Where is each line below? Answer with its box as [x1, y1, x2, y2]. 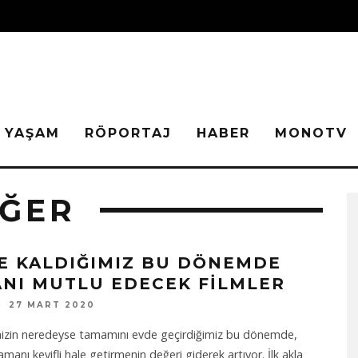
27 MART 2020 [8, 300, 95, 311]
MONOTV [275, 125, 348, 141]
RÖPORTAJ [85, 125, 172, 141]
